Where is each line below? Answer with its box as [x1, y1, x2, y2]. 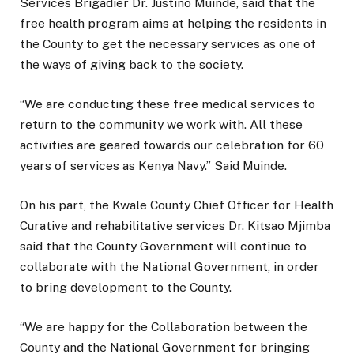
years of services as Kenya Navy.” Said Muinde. [20, 157, 287, 173]
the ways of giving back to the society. [20, 56, 243, 72]
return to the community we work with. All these [20, 116, 303, 132]
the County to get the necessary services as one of [20, 36, 316, 51]
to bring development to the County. [20, 280, 232, 296]
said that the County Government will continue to [20, 239, 307, 254]
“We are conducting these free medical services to [20, 96, 315, 111]
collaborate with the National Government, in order [20, 259, 319, 275]
